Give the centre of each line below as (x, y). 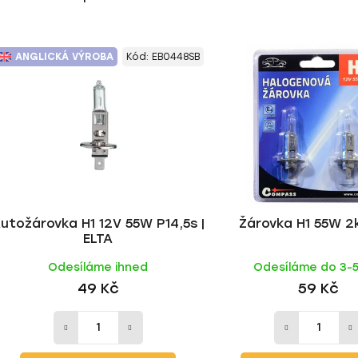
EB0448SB (175, 57)
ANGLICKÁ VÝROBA (64, 57)
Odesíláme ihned (98, 267)
